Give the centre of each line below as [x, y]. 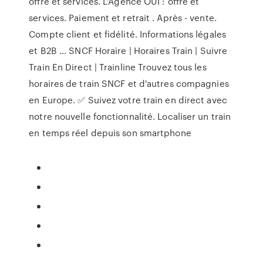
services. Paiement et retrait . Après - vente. [123, 18]
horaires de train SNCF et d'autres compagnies [129, 83]
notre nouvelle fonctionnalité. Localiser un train [130, 116]
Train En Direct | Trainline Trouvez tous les [118, 67]
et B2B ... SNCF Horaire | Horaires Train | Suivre [128, 50]
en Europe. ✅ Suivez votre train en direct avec [128, 100]
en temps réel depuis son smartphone [110, 133]
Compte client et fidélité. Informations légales [127, 34]
